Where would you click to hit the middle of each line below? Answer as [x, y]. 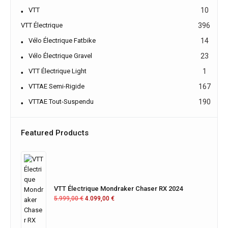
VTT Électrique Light [58, 71]
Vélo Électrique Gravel [60, 55]
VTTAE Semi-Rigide [56, 86]
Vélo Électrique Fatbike [62, 40]
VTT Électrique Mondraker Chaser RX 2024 [118, 188]
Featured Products [55, 133]
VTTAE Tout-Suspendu [61, 101]
